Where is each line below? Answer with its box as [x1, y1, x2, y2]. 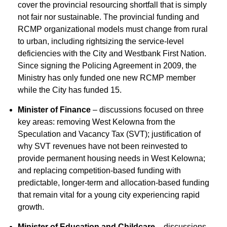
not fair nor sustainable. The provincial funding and [18, 13, 199, 21]
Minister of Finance [18, 105, 91, 114]
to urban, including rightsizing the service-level [18, 37, 184, 46]
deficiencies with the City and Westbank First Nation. [18, 49, 206, 58]
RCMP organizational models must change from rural [18, 25, 208, 33]
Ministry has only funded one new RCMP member [18, 73, 196, 82]
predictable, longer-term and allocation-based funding [18, 178, 209, 187]
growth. [18, 203, 44, 211]
